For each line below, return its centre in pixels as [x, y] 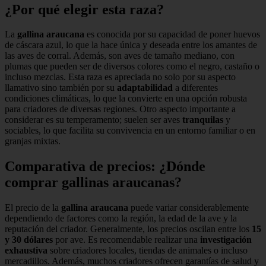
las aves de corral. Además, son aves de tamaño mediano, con [120, 56]
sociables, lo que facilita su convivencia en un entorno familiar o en [130, 131]
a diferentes [195, 88]
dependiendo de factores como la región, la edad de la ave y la [121, 218]
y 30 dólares [29, 240]
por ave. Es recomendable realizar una [126, 240]
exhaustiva [26, 251]
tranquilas [203, 120]
